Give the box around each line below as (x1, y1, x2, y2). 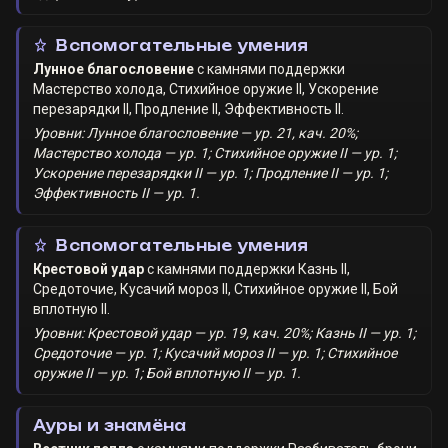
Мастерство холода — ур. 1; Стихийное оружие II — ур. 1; (32, 144, 397, 161)
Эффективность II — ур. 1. (32, 184, 200, 201)
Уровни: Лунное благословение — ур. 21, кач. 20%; (32, 124, 358, 141)
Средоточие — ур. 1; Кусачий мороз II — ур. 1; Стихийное (32, 344, 397, 361)
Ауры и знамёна (32, 416, 187, 435)
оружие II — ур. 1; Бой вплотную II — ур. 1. (32, 364, 301, 381)
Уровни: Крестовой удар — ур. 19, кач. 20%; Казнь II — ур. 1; (32, 324, 416, 341)
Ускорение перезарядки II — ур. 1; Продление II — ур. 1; (32, 164, 388, 181)
